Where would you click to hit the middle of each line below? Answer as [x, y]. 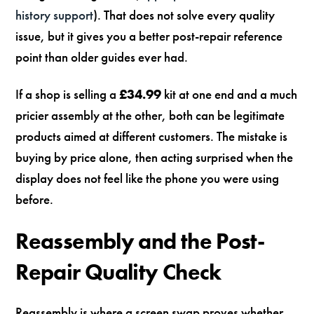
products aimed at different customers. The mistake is [152, 136]
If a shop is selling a [68, 94]
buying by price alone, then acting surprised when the [155, 157]
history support [55, 15]
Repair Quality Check [118, 272]
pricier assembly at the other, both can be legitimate [150, 115]
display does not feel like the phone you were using [148, 178]
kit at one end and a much [230, 94]
